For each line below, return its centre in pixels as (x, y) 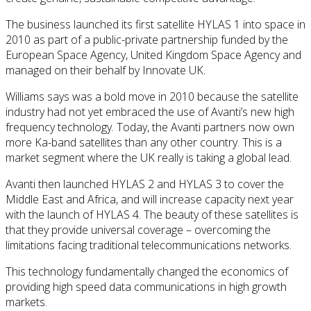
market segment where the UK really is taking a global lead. (149, 157)
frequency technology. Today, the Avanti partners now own (150, 127)
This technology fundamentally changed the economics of (147, 271)
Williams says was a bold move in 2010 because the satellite (152, 96)
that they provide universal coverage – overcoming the (138, 229)
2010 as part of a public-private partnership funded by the (147, 39)
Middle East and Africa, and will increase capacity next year (150, 199)
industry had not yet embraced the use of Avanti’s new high (150, 111)
